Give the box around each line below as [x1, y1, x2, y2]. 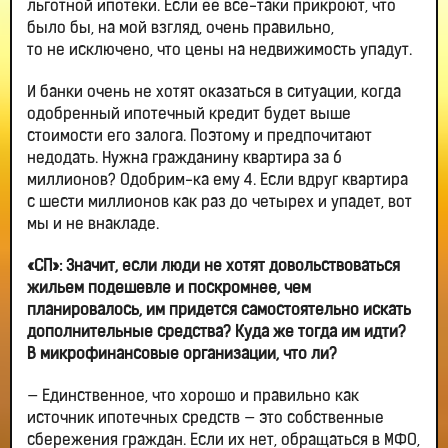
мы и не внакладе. [27, 217, 159, 234]
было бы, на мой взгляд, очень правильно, [27, 21, 334, 38]
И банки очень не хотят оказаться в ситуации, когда [27, 85, 401, 102]
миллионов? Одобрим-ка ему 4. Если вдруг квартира [27, 173, 408, 190]
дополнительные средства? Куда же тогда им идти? [27, 325, 406, 342]
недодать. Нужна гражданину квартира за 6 [27, 151, 342, 168]
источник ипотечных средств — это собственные [27, 411, 384, 428]
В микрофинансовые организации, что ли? [27, 347, 337, 364]
